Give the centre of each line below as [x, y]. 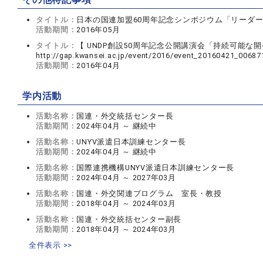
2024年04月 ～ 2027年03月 [126, 178]
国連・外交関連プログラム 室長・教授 [149, 193]
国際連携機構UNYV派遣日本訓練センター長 [156, 168]
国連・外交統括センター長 [125, 116]
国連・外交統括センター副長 [129, 219]
